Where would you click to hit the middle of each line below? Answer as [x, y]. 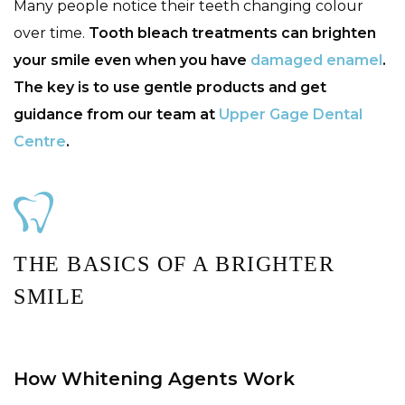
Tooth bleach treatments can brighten [232, 33]
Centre [40, 141]
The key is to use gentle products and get [170, 87]
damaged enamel [316, 60]
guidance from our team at [116, 114]
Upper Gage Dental [291, 114]
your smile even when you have [132, 60]
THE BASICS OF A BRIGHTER [174, 264]
